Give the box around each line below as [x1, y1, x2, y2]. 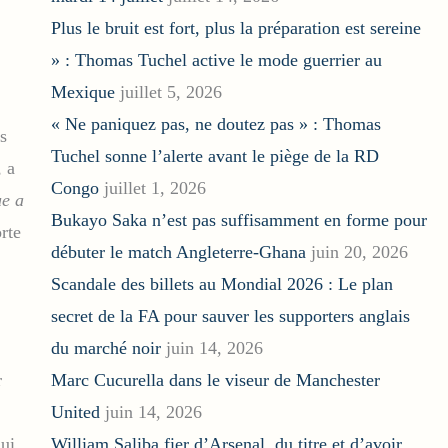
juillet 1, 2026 [103, 178, 206, 199]
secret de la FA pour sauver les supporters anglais [50, 306, 410, 327]
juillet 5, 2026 [119, 82, 222, 103]
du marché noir [50, 338, 161, 359]
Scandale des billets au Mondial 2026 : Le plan [50, 274, 393, 295]
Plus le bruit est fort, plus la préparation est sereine [50, 18, 421, 39]
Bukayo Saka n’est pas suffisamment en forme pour [50, 210, 427, 231]
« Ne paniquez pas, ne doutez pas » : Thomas [50, 114, 381, 135]
